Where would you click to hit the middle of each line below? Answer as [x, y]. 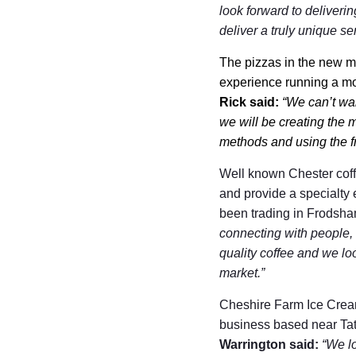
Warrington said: [269, 344]
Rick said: [250, 102]
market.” [244, 273]
